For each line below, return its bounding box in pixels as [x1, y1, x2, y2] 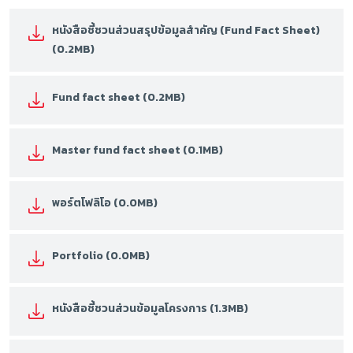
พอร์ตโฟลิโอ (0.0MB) [52, 195, 158, 211]
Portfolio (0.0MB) [52, 247, 150, 264]
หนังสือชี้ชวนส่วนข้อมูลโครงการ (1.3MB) [52, 300, 248, 317]
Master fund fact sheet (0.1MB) [52, 142, 223, 158]
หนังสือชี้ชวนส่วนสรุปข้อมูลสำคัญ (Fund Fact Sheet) [52, 22, 320, 39]
